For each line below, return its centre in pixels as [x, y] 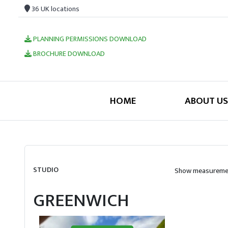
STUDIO [46, 170]
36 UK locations [54, 9]
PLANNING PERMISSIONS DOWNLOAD [89, 39]
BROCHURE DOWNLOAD [68, 54]
